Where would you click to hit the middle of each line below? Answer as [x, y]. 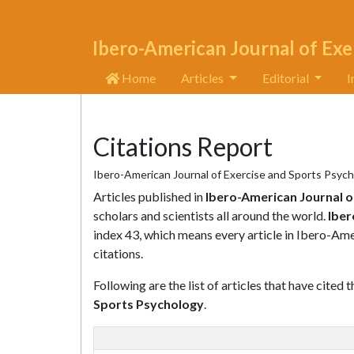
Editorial [286, 78]
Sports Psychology [149, 304]
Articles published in [149, 196]
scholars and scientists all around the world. [211, 215]
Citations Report [183, 147]
